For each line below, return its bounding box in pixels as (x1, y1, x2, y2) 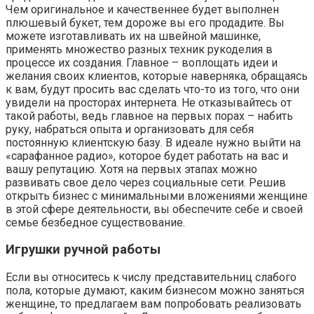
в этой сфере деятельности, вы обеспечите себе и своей (6, 202, 303, 216)
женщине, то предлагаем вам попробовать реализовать (6, 297, 301, 311)
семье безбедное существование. (6, 215, 185, 229)
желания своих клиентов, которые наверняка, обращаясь (6, 69, 308, 83)
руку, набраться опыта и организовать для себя (6, 122, 254, 136)
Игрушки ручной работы (6, 242, 161, 258)
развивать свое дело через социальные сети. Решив (6, 175, 286, 189)
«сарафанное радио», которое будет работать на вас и (6, 149, 288, 163)
